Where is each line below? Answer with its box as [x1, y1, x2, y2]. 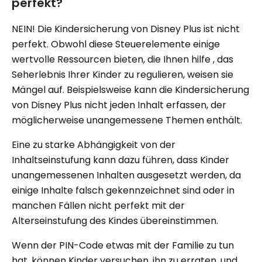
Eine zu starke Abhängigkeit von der [12, 137, 175, 151]
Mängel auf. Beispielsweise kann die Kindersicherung [12, 82, 249, 96]
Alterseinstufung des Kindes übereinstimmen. [12, 213, 218, 227]
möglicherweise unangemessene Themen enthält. [12, 113, 242, 127]
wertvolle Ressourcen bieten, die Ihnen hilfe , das [12, 52, 233, 66]
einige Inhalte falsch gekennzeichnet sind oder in [12, 183, 235, 197]
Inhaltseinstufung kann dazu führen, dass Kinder [12, 153, 229, 167]
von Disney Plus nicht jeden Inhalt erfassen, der [12, 98, 226, 112]
